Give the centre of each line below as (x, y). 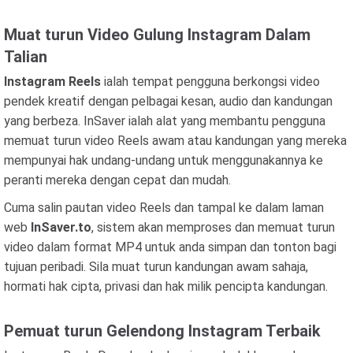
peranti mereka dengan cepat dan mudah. (117, 180)
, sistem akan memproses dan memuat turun (213, 227)
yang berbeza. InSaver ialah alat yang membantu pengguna (165, 121)
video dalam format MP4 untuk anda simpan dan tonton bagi (170, 247)
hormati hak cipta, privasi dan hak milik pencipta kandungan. (166, 286)
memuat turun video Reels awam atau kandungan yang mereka (175, 141)
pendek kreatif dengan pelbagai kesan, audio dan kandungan (168, 101)
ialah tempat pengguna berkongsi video (210, 82)
